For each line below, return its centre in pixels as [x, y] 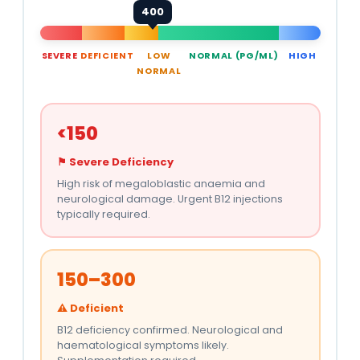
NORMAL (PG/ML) [234, 55]
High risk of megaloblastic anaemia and [161, 184]
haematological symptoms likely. [143, 345]
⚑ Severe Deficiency [115, 162]
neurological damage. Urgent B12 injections [170, 199]
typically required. [104, 214]
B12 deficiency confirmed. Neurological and [170, 330]
